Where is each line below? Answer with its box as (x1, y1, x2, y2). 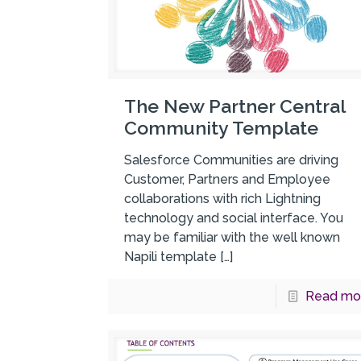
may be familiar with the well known (124, 230, 341, 246)
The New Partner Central (124, 95, 346, 118)
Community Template (124, 117, 319, 139)
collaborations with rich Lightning (124, 191, 322, 207)
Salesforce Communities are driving (124, 152, 339, 168)
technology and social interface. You (124, 210, 344, 226)
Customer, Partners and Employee (124, 172, 331, 188)
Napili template (124, 249, 218, 265)
